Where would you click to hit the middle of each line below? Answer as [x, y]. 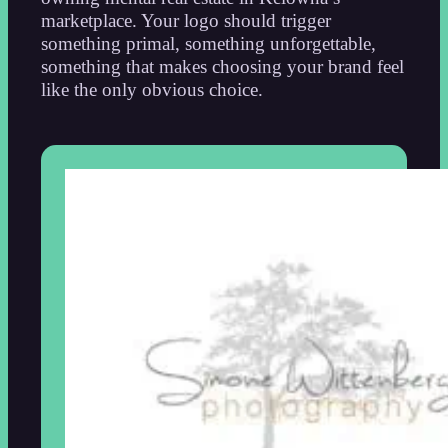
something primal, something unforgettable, [208, 43]
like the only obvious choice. [151, 89]
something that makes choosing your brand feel [222, 66]
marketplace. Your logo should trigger [185, 20]
